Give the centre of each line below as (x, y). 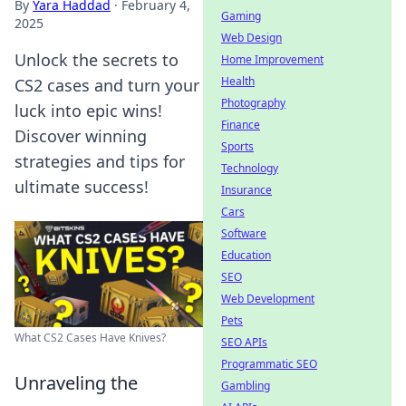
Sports (237, 146)
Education (246, 255)
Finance (241, 125)
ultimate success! (82, 187)
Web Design (251, 38)
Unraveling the (76, 383)
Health (238, 81)
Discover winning (81, 136)
